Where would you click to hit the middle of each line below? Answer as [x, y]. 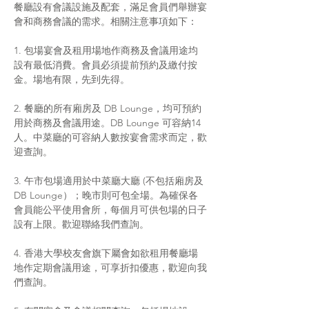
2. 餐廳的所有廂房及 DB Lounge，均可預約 [108, 108]
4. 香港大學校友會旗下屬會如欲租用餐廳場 [106, 253]
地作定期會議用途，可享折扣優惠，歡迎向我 [110, 268]
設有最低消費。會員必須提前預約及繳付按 [106, 65]
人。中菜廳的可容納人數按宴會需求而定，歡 [110, 137]
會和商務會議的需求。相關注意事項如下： [106, 21]
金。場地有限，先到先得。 [72, 79]
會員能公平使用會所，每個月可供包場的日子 [110, 210]
